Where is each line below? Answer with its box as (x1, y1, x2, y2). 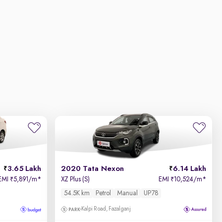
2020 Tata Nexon (61, 165, 124, 173)
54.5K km (64, 190, 90, 197)
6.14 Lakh (172, 165, 206, 173)
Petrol (96, 190, 111, 197)
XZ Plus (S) (61, 176, 90, 183)
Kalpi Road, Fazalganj (81, 206, 131, 212)
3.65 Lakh (7, 165, 42, 173)
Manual (117, 190, 138, 197)
